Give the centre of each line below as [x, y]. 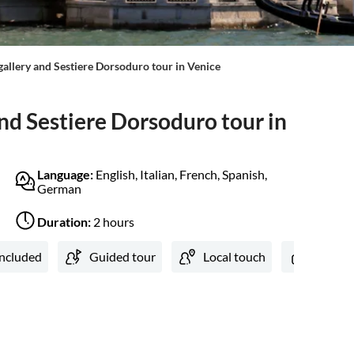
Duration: [65, 221]
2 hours [114, 221]
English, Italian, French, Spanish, [181, 175]
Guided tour [122, 257]
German [59, 189]
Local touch [234, 257]
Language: [66, 175]
